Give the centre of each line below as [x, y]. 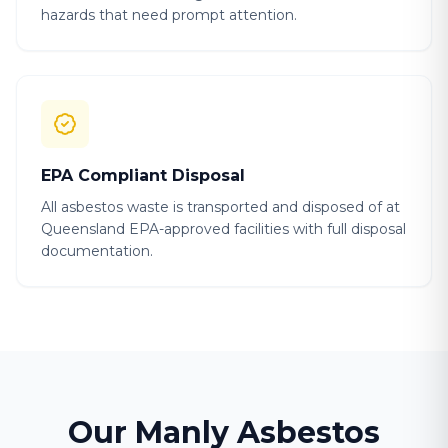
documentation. [97, 251]
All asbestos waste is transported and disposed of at [220, 207]
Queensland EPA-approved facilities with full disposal [223, 229]
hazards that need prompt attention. [169, 15]
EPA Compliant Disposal [143, 175]
